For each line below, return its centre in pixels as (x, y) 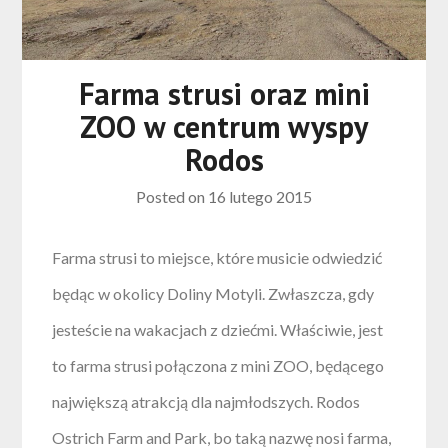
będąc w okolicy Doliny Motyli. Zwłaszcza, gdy (213, 293)
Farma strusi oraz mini (224, 93)
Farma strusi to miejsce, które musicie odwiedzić (217, 257)
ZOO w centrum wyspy (224, 126)
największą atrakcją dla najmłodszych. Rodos (206, 401)
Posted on (172, 196)
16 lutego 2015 (260, 196)
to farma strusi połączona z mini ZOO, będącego (218, 365)
